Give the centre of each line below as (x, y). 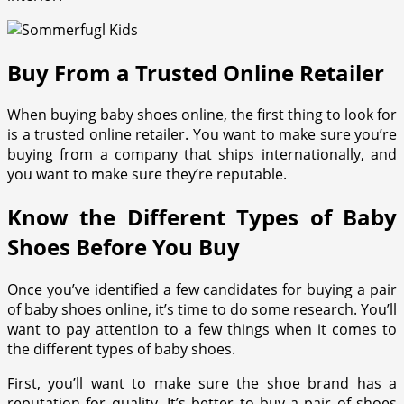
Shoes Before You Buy (124, 247)
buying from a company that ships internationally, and (202, 155)
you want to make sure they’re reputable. (147, 174)
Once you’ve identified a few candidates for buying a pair (202, 290)
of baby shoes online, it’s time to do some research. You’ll (202, 310)
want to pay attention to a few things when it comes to (202, 330)
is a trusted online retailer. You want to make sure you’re (202, 135)
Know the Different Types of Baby (202, 217)
